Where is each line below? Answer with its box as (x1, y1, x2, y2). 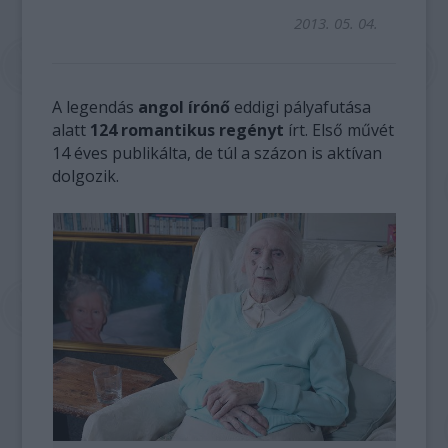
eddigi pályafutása (230, 96, 372, 118)
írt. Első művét (284, 119, 395, 141)
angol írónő (134, 96, 231, 118)
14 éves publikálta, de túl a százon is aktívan (52, 142, 383, 164)
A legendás (52, 96, 135, 118)
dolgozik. (52, 165, 120, 187)
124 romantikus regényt (90, 119, 285, 141)
